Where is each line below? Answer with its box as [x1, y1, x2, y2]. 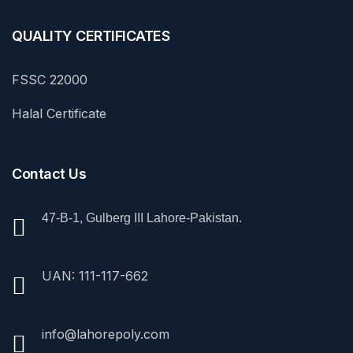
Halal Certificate [12, 105, 106, 121]
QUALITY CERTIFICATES [12, 27, 169, 44]
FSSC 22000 [12, 71, 87, 87]
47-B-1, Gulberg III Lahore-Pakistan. [42, 210, 242, 225]
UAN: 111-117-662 [42, 267, 148, 284]
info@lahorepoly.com [42, 325, 169, 342]
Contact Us [12, 165, 86, 182]
